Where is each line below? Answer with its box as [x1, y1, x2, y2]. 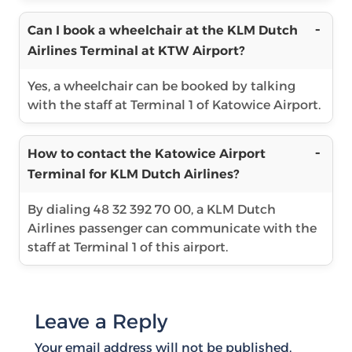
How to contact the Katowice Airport [27, 146, 266, 161]
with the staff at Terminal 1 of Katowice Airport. [27, 97, 321, 112]
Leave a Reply [35, 310, 167, 333]
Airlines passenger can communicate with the [27, 221, 317, 236]
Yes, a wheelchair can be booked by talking [27, 79, 295, 93]
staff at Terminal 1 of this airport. [27, 240, 228, 255]
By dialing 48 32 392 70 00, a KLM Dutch [27, 202, 276, 217]
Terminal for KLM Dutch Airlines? [27, 167, 239, 181]
